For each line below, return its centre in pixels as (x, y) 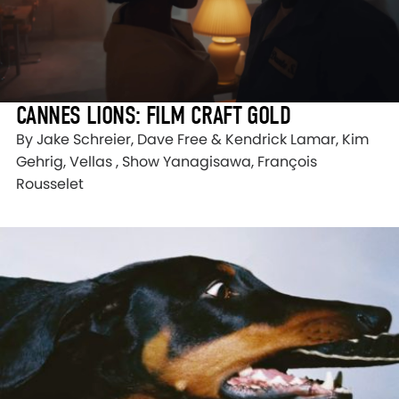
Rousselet (50, 184)
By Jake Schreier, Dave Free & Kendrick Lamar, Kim (192, 140)
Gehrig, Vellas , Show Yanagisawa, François (167, 162)
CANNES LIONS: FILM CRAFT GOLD (154, 116)
